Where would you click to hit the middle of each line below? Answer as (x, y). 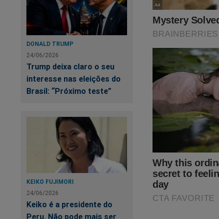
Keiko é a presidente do (69, 205)
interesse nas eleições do (74, 79)
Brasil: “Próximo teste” (69, 91)
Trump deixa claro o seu (70, 67)
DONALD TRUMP (50, 44)
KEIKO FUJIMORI (50, 182)
